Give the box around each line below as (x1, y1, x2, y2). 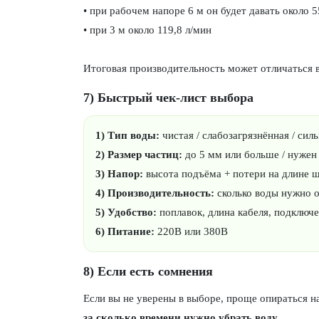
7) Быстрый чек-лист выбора (83, 90, 253, 105)
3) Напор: (95, 168, 143, 179)
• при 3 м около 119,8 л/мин (83, 24, 211, 36)
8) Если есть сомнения (83, 264, 213, 278)
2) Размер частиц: (95, 149, 182, 160)
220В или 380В (155, 226, 228, 237)
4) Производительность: (95, 187, 214, 199)
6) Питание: (95, 226, 155, 237)
